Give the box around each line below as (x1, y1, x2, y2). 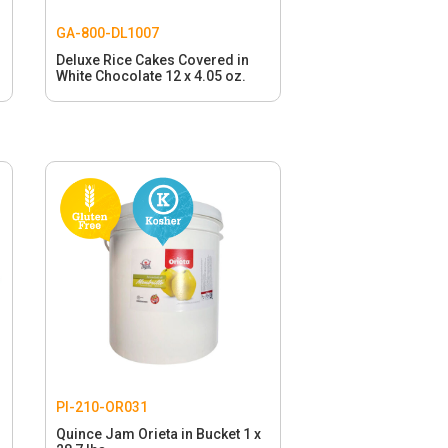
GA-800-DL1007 (55, 24, 159, 41)
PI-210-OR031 (55, 398, 148, 415)
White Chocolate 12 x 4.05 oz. (55, 67, 246, 84)
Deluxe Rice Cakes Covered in (55, 51, 249, 68)
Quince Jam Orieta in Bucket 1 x (55, 425, 261, 442)
